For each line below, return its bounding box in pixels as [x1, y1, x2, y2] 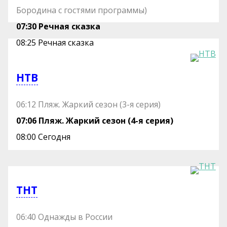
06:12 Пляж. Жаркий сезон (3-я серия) [16, 99, 161, 110]
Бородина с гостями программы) [16, 4, 147, 16]
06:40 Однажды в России [16, 211, 113, 222]
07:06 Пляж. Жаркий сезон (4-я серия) [16, 115, 174, 127]
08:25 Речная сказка [16, 36, 94, 48]
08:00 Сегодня [16, 131, 71, 143]
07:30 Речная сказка [16, 20, 101, 32]
